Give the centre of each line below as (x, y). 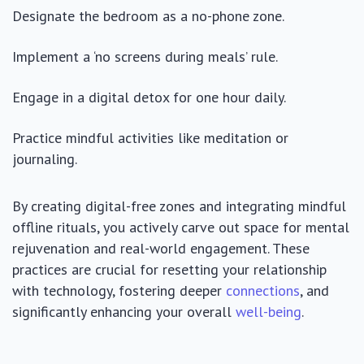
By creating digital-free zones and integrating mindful (179, 206)
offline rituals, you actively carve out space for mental (181, 227)
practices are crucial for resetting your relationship (169, 269)
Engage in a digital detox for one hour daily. (149, 97)
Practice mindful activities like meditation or (150, 137)
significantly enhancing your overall (124, 311)
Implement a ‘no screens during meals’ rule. (145, 56)
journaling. (45, 158)
